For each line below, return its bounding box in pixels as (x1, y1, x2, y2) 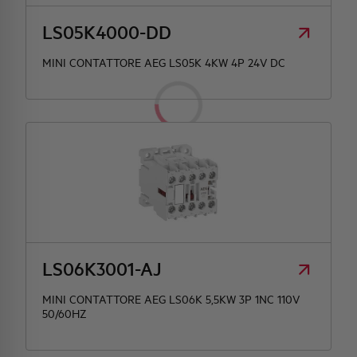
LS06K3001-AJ (42, 257, 162, 280)
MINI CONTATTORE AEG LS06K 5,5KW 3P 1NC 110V (42, 292, 300, 307)
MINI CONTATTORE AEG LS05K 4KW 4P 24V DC (42, 55, 285, 70)
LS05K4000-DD (42, 20, 171, 44)
